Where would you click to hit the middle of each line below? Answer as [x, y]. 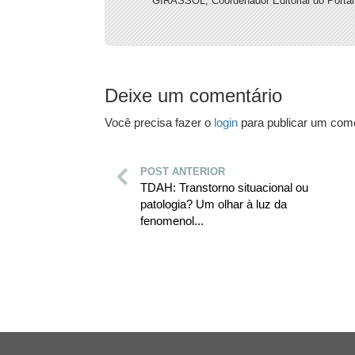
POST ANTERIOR [183, 171]
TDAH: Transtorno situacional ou [224, 187]
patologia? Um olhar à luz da [214, 204]
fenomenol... [172, 220]
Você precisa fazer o [159, 122]
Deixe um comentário [193, 95]
